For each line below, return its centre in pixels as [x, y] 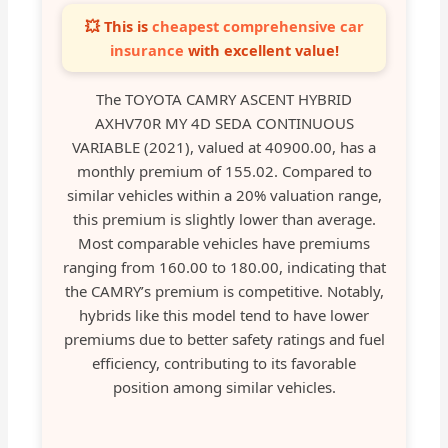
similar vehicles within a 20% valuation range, [224, 194]
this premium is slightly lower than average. [224, 218]
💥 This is [118, 25]
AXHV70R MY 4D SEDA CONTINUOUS [224, 122]
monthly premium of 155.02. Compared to [224, 170]
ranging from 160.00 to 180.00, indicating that [224, 266]
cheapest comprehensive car [257, 25]
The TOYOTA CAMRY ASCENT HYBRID [224, 98]
